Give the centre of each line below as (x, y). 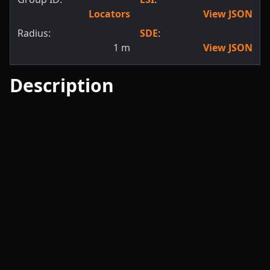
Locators (109, 14)
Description (62, 85)
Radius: (34, 33)
